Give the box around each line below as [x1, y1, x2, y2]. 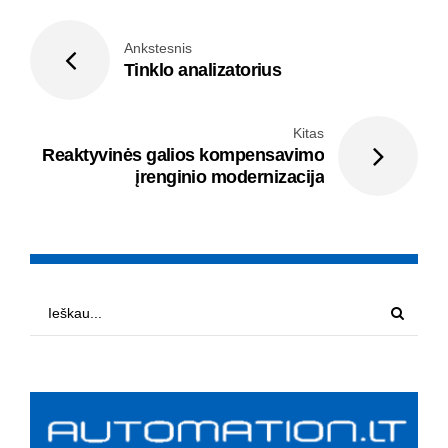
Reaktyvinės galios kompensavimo [42, 145, 324, 166]
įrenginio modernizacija [135, 167, 324, 188]
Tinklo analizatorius [124, 60, 282, 81]
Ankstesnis [124, 40, 192, 57]
